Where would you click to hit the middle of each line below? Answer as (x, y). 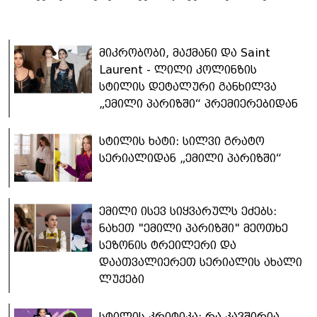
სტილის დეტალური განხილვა (188, 86)
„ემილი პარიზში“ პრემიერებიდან (198, 103)
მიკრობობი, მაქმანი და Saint (185, 52)
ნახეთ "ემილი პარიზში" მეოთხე (194, 228)
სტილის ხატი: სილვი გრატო (182, 141)
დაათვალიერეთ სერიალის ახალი (201, 262)
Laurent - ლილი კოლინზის (178, 69)
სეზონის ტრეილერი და (168, 245)
